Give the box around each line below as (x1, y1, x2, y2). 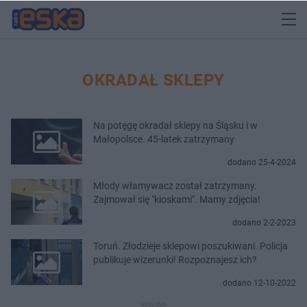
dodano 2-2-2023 (232, 217, 296, 228)
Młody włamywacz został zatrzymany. (93, 180, 257, 191)
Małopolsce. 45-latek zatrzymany (93, 133, 234, 145)
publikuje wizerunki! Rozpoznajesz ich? (93, 254, 257, 265)
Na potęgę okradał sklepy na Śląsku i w (93, 119, 258, 131)
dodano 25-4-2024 (228, 157, 296, 167)
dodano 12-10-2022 (223, 278, 296, 288)
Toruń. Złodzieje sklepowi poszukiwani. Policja (93, 240, 288, 251)
